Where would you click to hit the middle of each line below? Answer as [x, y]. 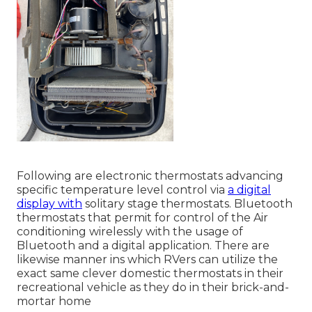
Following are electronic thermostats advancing [150, 176]
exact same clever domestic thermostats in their [150, 274]
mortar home [54, 302]
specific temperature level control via [122, 190]
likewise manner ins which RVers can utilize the [147, 260]
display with [49, 204]
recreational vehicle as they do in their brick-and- [153, 288]
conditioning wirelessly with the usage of [130, 232]
